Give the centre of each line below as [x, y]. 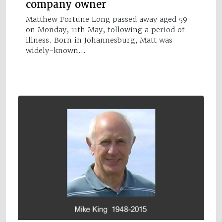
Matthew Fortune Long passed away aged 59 [107, 19]
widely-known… [56, 50]
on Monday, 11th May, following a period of [105, 29]
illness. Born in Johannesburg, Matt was [99, 40]
